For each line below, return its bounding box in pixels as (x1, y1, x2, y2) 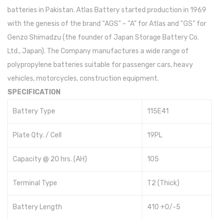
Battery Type (13, 107, 55, 116)
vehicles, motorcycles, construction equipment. (7, 74, 159, 83)
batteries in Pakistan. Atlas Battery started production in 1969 (7, 6, 206, 15)
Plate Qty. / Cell (13, 131, 62, 140)
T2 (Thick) (147, 179, 179, 188)
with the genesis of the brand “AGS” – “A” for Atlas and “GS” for (7, 20, 206, 28)
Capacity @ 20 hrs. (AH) (13, 155, 87, 164)
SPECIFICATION (7, 88, 61, 97)
